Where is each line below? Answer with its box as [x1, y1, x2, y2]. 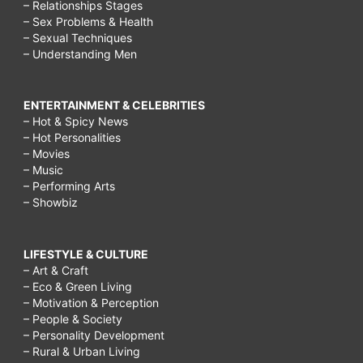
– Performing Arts [23, 179, 115, 194]
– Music [23, 163, 63, 177]
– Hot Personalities [23, 130, 121, 145]
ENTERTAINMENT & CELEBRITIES [23, 98, 205, 113]
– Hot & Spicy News [23, 114, 128, 129]
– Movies [23, 147, 70, 161]
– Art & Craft [23, 263, 88, 277]
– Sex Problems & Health [23, 14, 153, 28]
